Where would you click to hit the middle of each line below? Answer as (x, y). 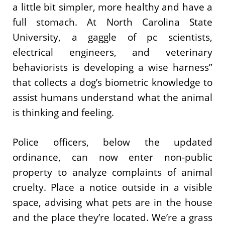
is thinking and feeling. (63, 113)
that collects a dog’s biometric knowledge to (113, 82)
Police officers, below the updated (113, 142)
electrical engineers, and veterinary (113, 52)
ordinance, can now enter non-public (113, 157)
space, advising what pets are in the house (113, 202)
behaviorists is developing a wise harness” (113, 67)
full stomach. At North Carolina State (113, 22)
